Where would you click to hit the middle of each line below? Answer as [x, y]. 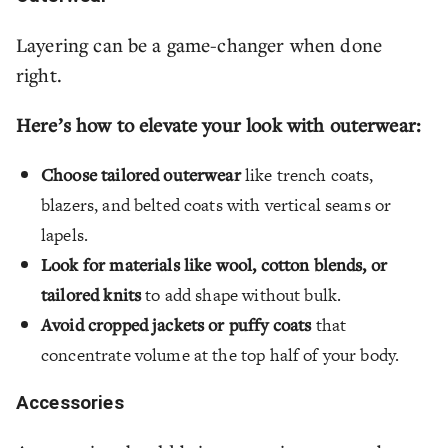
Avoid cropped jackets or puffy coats [176, 324]
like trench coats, [307, 174]
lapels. [65, 234]
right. [42, 74]
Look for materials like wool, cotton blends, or [214, 264]
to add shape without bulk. [241, 294]
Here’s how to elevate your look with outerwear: [219, 124]
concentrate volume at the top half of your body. [220, 354]
